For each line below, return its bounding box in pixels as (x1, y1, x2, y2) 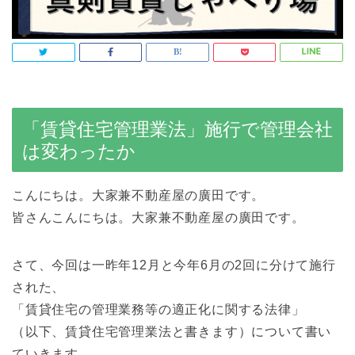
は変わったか (22, 140, 136, 162)
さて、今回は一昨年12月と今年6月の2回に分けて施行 (12, 258, 336, 272)
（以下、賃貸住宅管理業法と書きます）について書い (12, 324, 332, 338)
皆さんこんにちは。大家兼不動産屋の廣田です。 (12, 210, 305, 224)
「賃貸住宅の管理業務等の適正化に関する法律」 (12, 302, 305, 316)
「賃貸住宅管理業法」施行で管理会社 (22, 118, 333, 139)
